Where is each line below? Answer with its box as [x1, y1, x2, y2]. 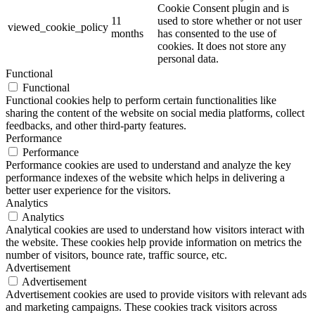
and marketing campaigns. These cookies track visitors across [6, 301, 277, 314]
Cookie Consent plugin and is [157, 2, 289, 15]
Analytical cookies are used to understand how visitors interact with [6, 224, 304, 236]
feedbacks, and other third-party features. [6, 120, 186, 132]
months [111, 27, 143, 40]
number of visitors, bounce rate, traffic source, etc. [6, 249, 227, 262]
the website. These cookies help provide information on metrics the [6, 236, 302, 249]
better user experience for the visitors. [6, 184, 171, 197]
